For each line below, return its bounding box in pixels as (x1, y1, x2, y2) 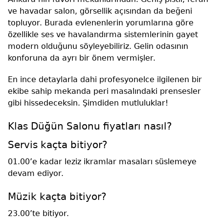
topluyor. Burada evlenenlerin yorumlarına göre (8, 18, 194, 28)
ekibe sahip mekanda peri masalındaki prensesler (8, 87, 201, 96)
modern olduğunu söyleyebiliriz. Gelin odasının (8, 42, 188, 51)
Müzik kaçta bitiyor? (8, 191, 107, 203)
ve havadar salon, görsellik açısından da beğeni (8, 6, 192, 16)
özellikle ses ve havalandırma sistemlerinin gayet (8, 30, 198, 40)
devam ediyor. (8, 169, 64, 178)
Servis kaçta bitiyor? (8, 139, 108, 151)
